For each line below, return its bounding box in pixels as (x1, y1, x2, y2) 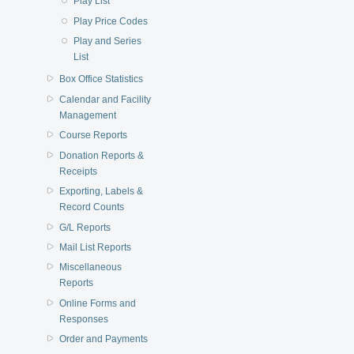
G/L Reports (58, 221, 111, 233)
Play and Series (73, 35, 141, 47)
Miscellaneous (58, 262, 122, 273)
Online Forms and (58, 297, 136, 309)
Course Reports (58, 130, 127, 141)
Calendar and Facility (58, 93, 151, 105)
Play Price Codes (73, 15, 148, 27)
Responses (58, 313, 108, 325)
